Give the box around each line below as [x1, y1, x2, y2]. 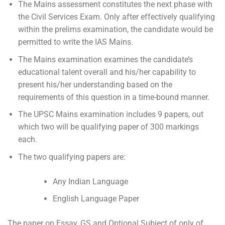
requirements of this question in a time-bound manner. [18, 92, 209, 102]
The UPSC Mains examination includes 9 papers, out [18, 109, 203, 120]
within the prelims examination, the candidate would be [18, 25, 213, 35]
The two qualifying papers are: [18, 152, 126, 162]
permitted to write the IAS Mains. [18, 37, 133, 47]
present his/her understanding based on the [18, 79, 172, 89]
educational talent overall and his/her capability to [18, 67, 196, 77]
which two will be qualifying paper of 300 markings [18, 122, 199, 132]
